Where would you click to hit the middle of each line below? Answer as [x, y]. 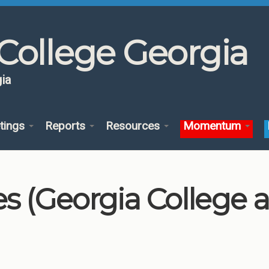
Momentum [214, 126]
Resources [134, 126]
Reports [66, 126]
